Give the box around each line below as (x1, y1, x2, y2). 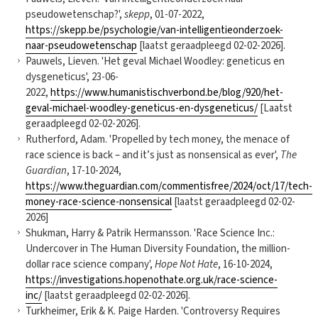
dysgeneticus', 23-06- (26, 69, 119, 84)
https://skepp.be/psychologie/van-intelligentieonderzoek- (26, 22, 283, 38)
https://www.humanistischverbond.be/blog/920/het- (50, 84, 283, 100)
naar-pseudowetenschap (26, 38, 137, 53)
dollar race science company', (26, 256, 155, 272)
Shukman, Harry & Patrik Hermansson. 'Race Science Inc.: (26, 225, 275, 241)
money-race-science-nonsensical (26, 194, 172, 209)
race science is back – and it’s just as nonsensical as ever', (26, 147, 280, 163)
